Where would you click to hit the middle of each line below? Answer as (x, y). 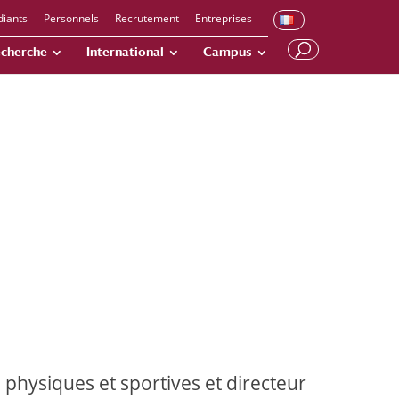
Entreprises (224, 18)
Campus (228, 52)
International (125, 52)
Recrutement (147, 18)
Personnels (71, 18)
